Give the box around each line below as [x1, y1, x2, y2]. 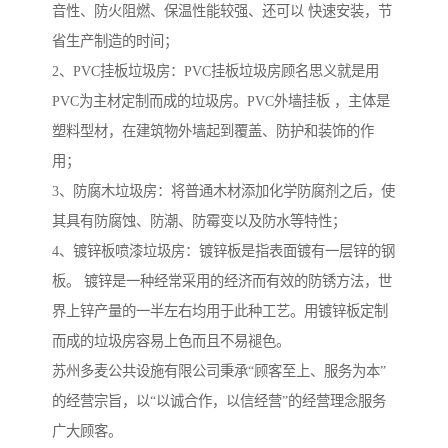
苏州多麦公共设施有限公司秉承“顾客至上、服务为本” [52, 363, 386, 380]
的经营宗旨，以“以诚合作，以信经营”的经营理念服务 [52, 393, 386, 410]
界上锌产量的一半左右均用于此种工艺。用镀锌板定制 [52, 303, 388, 320]
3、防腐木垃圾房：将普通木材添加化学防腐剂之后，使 [52, 183, 395, 200]
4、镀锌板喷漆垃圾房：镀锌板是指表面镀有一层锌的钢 [52, 243, 395, 260]
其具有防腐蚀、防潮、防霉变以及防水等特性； [52, 213, 346, 230]
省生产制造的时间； [52, 33, 178, 50]
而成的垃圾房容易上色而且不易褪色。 [52, 333, 290, 350]
